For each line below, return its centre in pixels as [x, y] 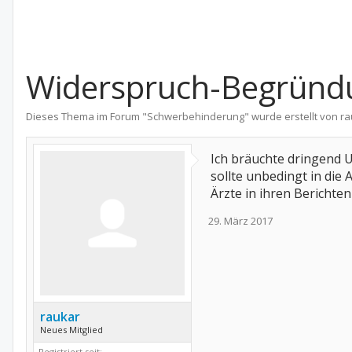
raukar [60, 317]
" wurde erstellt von [292, 116]
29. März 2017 [240, 221]
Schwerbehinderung [196, 116]
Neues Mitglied [71, 330]
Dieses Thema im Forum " [86, 116]
